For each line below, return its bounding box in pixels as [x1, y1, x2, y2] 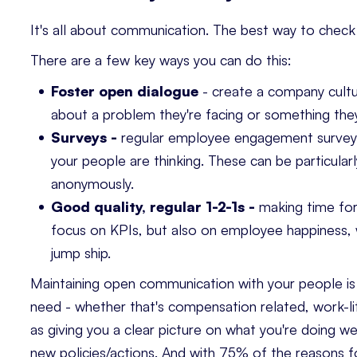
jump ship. [51, 243, 112, 261]
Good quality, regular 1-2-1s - [51, 197, 256, 215]
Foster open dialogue [51, 81, 199, 100]
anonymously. [51, 174, 135, 192]
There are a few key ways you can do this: [30, 51, 292, 69]
